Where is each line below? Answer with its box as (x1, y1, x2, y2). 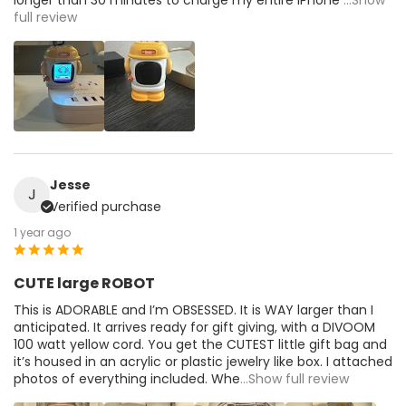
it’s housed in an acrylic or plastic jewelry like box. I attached (14, 352, 392, 371)
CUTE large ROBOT (14, 272, 155, 294)
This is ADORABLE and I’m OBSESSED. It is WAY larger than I (14, 300, 373, 319)
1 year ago (14, 224, 71, 240)
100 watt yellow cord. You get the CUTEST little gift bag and (14, 334, 387, 353)
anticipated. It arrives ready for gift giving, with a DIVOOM (14, 317, 375, 336)
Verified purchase (50, 197, 161, 216)
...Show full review (240, 369, 349, 388)
